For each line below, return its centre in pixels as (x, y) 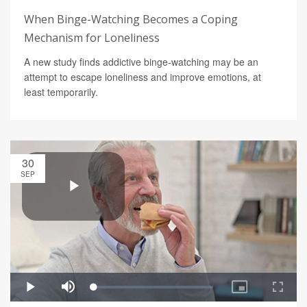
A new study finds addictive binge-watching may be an (141, 61)
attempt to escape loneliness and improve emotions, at (143, 76)
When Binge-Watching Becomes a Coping (131, 19)
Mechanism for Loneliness (92, 37)
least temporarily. (61, 91)
